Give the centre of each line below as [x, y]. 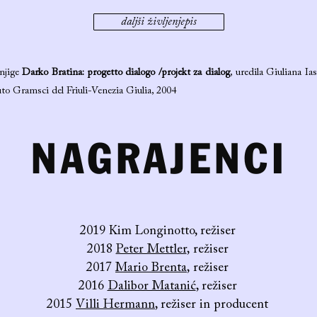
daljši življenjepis [159, 22]
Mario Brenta [151, 268]
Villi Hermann [115, 305]
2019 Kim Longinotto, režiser [157, 231]
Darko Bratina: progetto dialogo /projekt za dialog [126, 73]
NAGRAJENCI [159, 161]
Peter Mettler [151, 250]
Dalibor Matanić [151, 287]
